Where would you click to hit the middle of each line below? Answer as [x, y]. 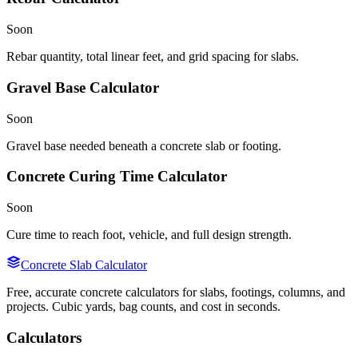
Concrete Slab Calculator [84, 265]
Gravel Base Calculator [83, 87]
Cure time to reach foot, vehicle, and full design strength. [149, 235]
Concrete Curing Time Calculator [117, 177]
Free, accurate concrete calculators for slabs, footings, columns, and [176, 292]
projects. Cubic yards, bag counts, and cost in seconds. [143, 307]
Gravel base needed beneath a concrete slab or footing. [144, 145]
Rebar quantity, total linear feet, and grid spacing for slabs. [153, 57]
